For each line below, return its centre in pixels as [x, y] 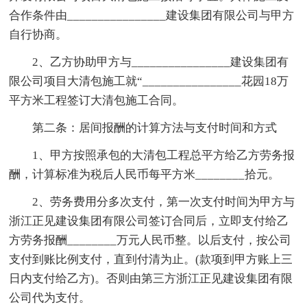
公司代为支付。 [50, 297]
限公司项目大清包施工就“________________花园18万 [149, 81]
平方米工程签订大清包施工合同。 [97, 100]
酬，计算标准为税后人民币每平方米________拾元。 [145, 174]
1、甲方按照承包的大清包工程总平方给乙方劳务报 [152, 155]
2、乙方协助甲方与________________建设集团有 [149, 62]
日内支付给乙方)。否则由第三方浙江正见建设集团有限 [151, 278]
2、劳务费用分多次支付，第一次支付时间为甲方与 [152, 201]
